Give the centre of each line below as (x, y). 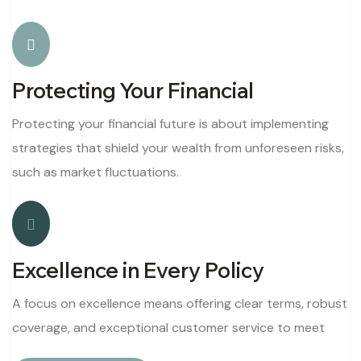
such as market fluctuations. (95, 172)
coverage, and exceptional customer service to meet (168, 327)
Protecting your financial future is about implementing (170, 124)
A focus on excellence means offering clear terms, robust (180, 303)
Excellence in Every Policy (138, 270)
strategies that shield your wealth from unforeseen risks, (178, 148)
